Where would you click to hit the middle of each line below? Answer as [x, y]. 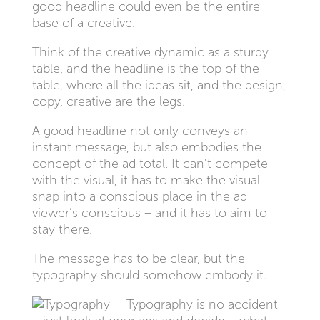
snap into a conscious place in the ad [139, 196]
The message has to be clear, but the [138, 259]
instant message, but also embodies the [146, 147]
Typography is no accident [202, 304]
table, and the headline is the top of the [145, 69]
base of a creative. [83, 23]
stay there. [62, 229]
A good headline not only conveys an [140, 131]
